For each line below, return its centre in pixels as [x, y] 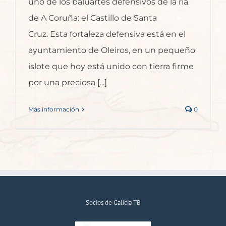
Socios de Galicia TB [113, 203]
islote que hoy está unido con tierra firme [111, 67]
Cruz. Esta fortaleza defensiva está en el [107, 34]
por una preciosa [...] [68, 83]
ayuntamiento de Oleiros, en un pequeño [112, 50]
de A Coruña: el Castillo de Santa [93, 18]
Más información [54, 109]
